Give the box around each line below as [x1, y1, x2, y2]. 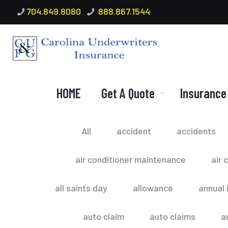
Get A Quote [101, 85, 155, 101]
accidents [177, 125, 216, 136]
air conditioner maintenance [75, 154, 186, 165]
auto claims [149, 211, 195, 222]
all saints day [54, 182, 107, 193]
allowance [132, 182, 173, 193]
